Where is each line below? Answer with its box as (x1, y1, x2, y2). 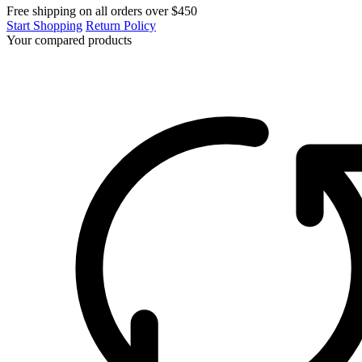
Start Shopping (6, 19, 82, 33)
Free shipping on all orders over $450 (6, 4, 197, 19)
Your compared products (6, 33, 132, 48)
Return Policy (86, 19, 156, 33)
